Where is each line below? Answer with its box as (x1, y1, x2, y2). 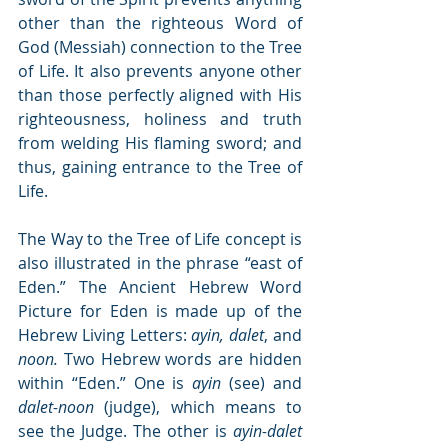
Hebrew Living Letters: (18, 323, 192, 346)
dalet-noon (18, 395, 94, 418)
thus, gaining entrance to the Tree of (18, 155, 302, 178)
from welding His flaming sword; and (18, 131, 302, 154)
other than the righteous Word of (18, 11, 302, 34)
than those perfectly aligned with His (18, 83, 302, 106)
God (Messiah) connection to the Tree (18, 35, 302, 58)
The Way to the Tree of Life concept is (18, 227, 302, 250)
